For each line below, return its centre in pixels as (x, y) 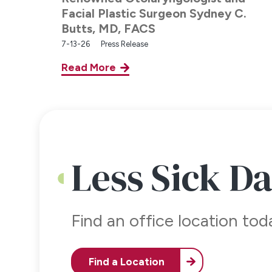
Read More (89, 67)
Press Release (125, 44)
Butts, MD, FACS (109, 28)
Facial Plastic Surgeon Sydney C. (154, 13)
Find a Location (126, 262)
